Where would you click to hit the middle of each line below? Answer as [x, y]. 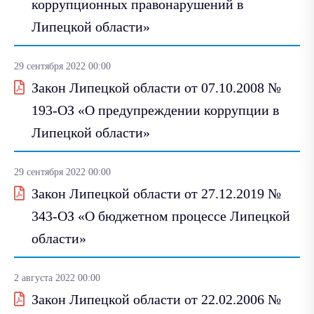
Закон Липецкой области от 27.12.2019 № [156, 193]
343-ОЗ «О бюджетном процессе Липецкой [161, 216]
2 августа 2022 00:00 [57, 278]
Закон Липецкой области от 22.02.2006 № [156, 299]
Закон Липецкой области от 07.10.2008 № [156, 87]
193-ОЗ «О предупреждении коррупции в [155, 110]
